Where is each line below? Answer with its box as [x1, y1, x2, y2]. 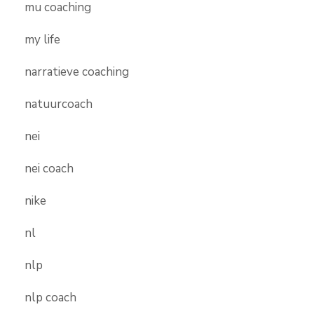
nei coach [25, 160, 74, 177]
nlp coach [25, 289, 76, 306]
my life [25, 31, 60, 48]
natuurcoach [25, 95, 93, 112]
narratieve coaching [25, 63, 129, 80]
